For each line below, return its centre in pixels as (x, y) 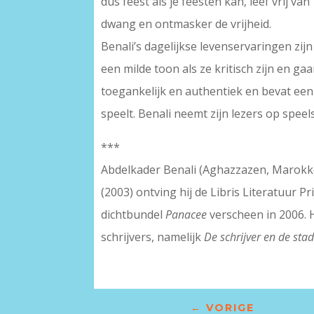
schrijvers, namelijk (153, 237)
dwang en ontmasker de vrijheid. (186, 24)
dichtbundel (134, 215)
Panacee (186, 215)
